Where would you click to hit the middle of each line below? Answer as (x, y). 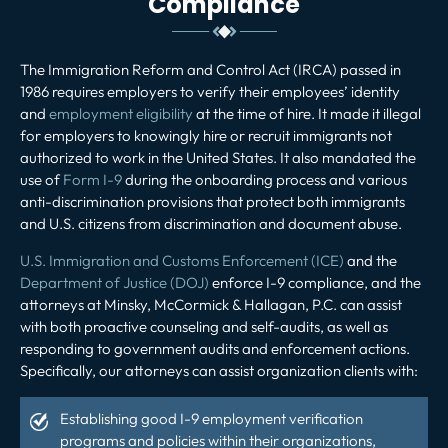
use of (41, 179)
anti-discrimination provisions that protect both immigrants (212, 201)
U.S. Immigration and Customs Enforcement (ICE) (182, 260)
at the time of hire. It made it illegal (307, 113)
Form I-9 (92, 179)
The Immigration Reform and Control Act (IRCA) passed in (210, 69)
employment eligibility (121, 113)
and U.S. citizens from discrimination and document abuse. (211, 223)
